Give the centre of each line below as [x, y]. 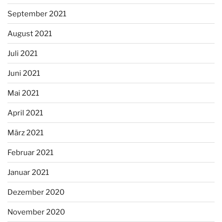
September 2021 [37, 14]
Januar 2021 [28, 172]
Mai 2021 [23, 93]
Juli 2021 [23, 53]
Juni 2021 [24, 73]
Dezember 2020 [36, 192]
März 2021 [26, 133]
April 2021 [25, 113]
